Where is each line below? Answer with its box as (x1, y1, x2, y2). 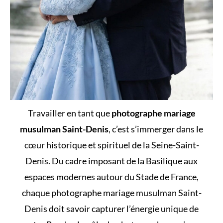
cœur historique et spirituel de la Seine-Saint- (24, 139, 199, 150)
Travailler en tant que (27, 107, 111, 118)
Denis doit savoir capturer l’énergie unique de (24, 203, 199, 214)
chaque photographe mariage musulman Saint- (21, 187, 202, 198)
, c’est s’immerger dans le (109, 123, 203, 134)
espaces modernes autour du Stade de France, (24, 171, 199, 182)
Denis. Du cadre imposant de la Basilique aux (25, 155, 198, 166)
